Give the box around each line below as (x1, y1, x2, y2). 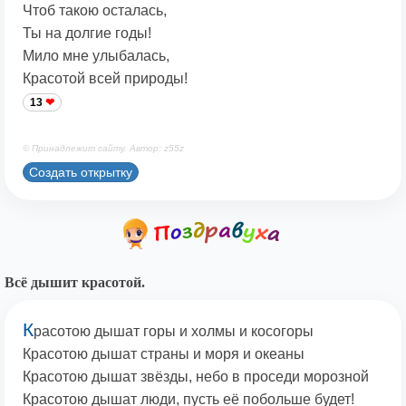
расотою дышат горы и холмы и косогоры (34, 324, 314, 340)
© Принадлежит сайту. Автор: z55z (23, 143, 184, 154)
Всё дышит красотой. (5, 275, 145, 291)
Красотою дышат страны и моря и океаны (23, 346, 304, 362)
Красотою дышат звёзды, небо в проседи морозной (23, 369, 369, 385)
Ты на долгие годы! (23, 25, 151, 42)
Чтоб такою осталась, (23, 3, 167, 19)
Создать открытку (29, 164, 132, 179)
